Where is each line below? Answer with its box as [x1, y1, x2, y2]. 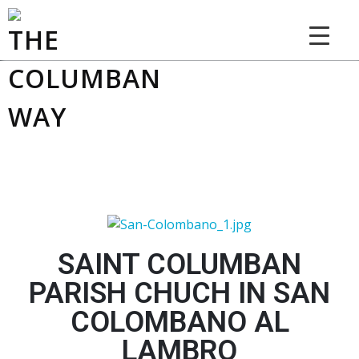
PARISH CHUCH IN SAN [29, 276, 330, 310]
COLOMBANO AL [70, 305, 289, 339]
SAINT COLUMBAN [58, 247, 301, 281]
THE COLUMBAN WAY [8, 140, 258, 173]
